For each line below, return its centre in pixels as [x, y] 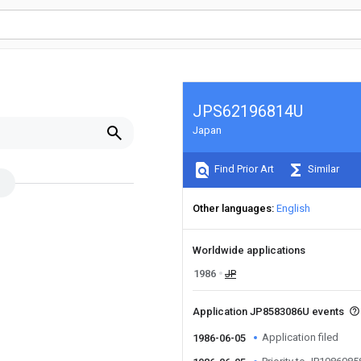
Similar [322, 169]
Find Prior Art [243, 169]
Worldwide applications [249, 250]
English [293, 208]
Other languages [232, 208]
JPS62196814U [248, 111]
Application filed [300, 337]
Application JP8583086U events [270, 311]
